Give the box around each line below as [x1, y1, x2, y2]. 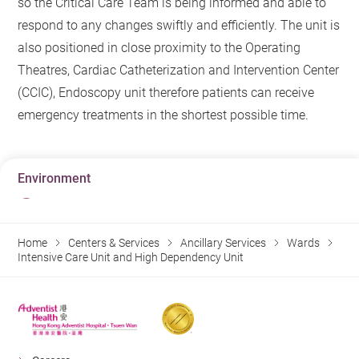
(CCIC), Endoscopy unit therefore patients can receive [18, 85, 315, 100]
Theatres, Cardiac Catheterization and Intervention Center [18, 63, 340, 78]
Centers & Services [68, 236, 160, 249]
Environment [18, 171, 91, 186]
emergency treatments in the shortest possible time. [18, 107, 309, 123]
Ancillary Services [180, 236, 267, 249]
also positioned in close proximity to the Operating [18, 40, 301, 55]
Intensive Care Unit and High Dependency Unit [18, 251, 244, 264]
